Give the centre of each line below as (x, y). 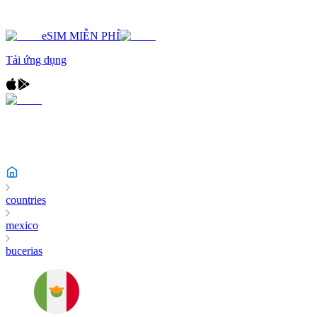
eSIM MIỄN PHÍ (81, 36)
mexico (22, 225)
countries (26, 200)
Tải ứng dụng (36, 60)
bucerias (24, 251)
